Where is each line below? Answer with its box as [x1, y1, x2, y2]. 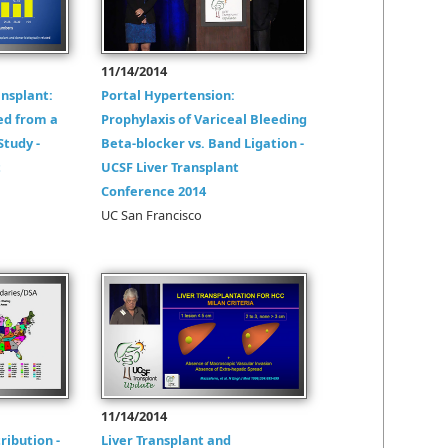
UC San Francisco [101, 206, 202, 224]
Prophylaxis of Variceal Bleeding [101, 110, 307, 128]
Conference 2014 [101, 182, 206, 200]
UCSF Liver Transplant [101, 158, 239, 176]
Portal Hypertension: [101, 86, 235, 104]
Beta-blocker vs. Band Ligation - [101, 134, 304, 152]
